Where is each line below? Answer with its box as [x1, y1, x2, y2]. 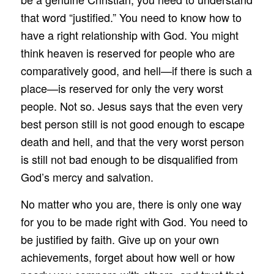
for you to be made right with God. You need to [20, 213, 248, 229]
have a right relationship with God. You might [20, 26, 239, 43]
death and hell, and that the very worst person [20, 133, 244, 149]
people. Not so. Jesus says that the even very [20, 97, 243, 114]
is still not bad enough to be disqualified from [20, 150, 238, 167]
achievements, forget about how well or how [20, 248, 235, 265]
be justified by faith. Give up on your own [20, 231, 219, 247]
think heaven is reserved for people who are [20, 44, 235, 61]
